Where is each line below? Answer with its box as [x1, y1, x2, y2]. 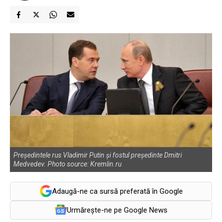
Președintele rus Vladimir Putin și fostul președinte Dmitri [13, 151, 182, 159]
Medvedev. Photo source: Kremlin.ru [13, 160, 121, 168]
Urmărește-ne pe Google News [67, 205, 167, 215]
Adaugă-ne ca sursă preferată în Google [52, 186, 183, 196]
